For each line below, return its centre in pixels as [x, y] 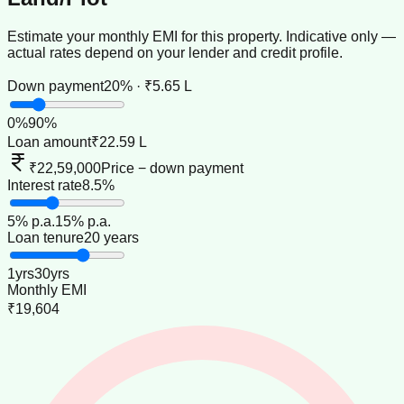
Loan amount [49, 142]
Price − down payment [172, 168]
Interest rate [45, 185]
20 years [111, 237]
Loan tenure [46, 237]
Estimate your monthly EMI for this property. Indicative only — [202, 36]
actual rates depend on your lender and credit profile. [175, 52]
